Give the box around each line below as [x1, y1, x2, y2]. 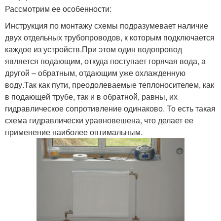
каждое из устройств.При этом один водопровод [5, 43, 182, 55]
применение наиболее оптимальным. [5, 126, 143, 138]
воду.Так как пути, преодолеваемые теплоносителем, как [5, 79, 214, 90]
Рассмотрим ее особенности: [5, 3, 111, 14]
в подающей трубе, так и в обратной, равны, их [5, 91, 178, 102]
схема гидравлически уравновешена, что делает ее [5, 114, 193, 126]
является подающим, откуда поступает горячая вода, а [5, 55, 206, 67]
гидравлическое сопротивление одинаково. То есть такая [5, 103, 216, 114]
